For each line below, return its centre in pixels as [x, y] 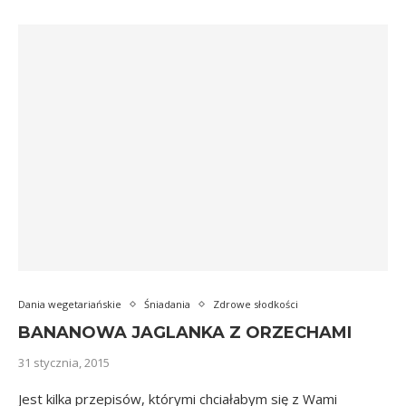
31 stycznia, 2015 [64, 362]
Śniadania [167, 304]
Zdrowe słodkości [256, 304]
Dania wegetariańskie [70, 304]
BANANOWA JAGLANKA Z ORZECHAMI [185, 333]
